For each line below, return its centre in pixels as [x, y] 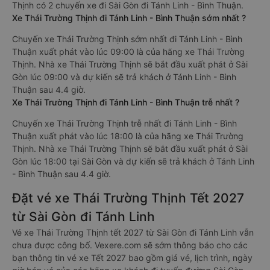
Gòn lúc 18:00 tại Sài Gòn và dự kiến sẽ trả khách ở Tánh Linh [133, 161]
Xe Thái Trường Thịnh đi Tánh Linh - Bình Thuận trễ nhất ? [126, 102]
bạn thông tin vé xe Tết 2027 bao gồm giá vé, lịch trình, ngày [132, 258]
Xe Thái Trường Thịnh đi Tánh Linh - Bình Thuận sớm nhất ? [129, 18]
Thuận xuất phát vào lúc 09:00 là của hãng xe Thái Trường [128, 52]
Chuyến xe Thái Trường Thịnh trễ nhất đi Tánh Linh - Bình [124, 123]
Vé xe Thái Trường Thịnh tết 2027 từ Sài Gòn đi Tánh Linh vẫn [133, 232]
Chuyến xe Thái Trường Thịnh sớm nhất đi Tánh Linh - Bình [127, 39]
